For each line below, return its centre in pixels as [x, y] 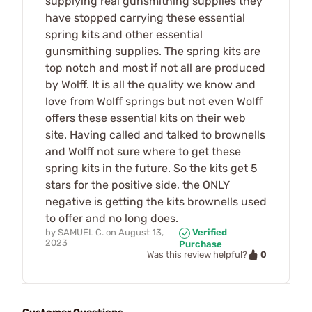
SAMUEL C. [81, 232]
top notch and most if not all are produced [155, 68]
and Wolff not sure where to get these [143, 151]
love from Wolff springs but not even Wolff [154, 101]
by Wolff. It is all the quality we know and [150, 85]
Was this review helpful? [197, 255]
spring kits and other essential [124, 34]
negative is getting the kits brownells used [156, 202]
